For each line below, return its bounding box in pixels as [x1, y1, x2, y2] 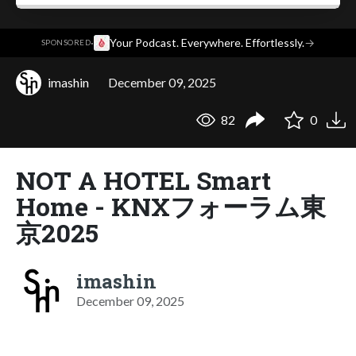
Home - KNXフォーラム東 [16, 188, 326, 223]
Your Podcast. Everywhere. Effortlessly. [110, 36, 305, 50]
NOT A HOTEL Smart [16, 162, 271, 197]
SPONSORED [41, 38, 91, 48]
